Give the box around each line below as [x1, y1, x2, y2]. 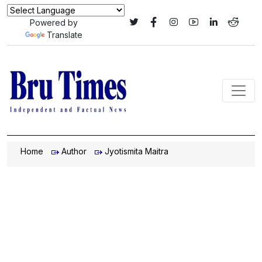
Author [61, 146, 87, 156]
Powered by [29, 18, 78, 27]
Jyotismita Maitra [105, 146, 168, 156]
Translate [46, 30, 82, 40]
